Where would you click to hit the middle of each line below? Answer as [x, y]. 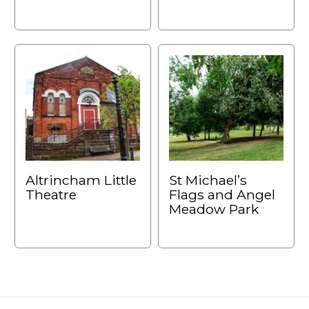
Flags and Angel [222, 195]
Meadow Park [214, 209]
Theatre [51, 195]
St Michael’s [208, 180]
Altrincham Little [81, 180]
